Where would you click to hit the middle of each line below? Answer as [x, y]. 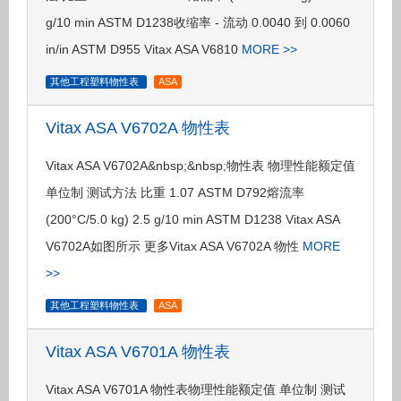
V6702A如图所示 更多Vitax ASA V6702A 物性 [174, 246]
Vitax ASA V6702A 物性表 [138, 128]
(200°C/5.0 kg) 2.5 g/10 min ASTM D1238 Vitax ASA [192, 219]
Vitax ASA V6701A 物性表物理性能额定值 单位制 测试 [196, 389]
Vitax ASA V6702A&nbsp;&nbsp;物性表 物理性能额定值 [200, 166]
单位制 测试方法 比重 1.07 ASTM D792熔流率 [175, 192]
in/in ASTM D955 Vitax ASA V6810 [144, 49]
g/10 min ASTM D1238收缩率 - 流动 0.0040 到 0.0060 [198, 22]
